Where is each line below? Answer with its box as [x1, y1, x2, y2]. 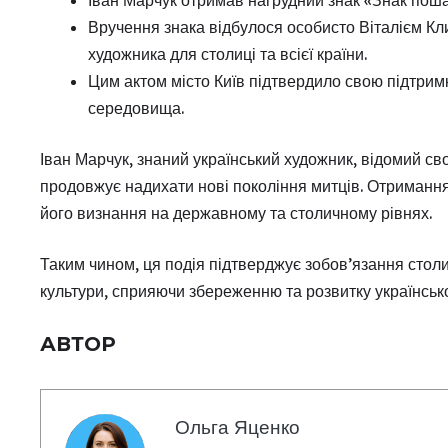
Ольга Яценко [175, 414, 300, 439]
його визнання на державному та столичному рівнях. [40, 202, 432, 223]
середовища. [88, 97, 184, 118]
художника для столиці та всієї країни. [88, 43, 367, 64]
